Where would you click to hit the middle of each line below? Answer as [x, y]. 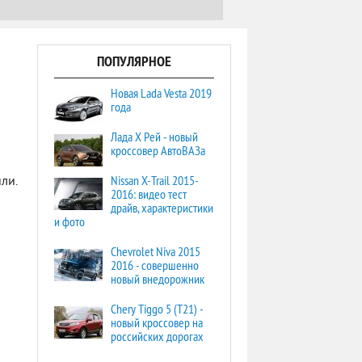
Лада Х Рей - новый [154, 137]
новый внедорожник [158, 279]
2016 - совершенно [155, 265]
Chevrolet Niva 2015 [156, 251]
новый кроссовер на [157, 322]
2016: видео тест [149, 194]
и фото [69, 221]
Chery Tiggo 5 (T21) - [157, 309]
